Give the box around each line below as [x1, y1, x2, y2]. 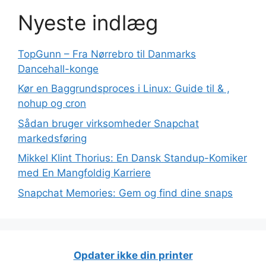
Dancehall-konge [18, 62, 99, 75]
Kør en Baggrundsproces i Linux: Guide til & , [18, 83, 230, 94]
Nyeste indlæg [18, 9, 158, 35]
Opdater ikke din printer [73, 249, 193, 261]
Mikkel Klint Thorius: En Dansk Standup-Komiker [18, 152, 247, 164]
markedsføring [18, 132, 87, 144]
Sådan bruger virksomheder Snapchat [18, 117, 199, 129]
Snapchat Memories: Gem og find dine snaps [18, 186, 233, 199]
